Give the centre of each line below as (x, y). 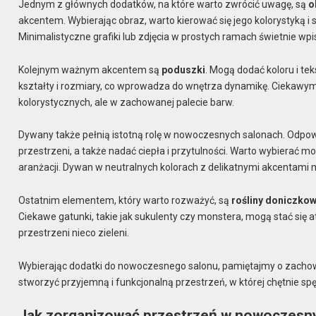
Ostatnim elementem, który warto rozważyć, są (125, 201)
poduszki (184, 69)
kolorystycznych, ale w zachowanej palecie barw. (127, 102)
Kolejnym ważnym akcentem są (90, 69)
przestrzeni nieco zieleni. (74, 233)
